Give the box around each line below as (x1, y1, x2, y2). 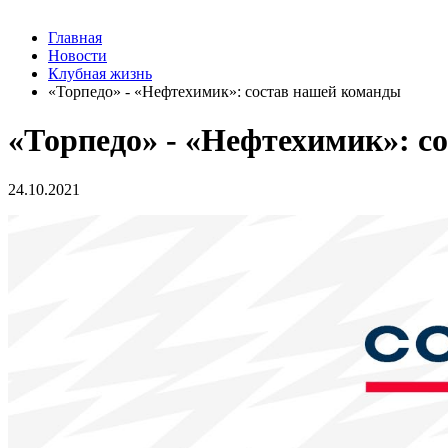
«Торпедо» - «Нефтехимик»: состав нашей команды (48, 83, 401, 100)
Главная (48, 29, 102, 46)
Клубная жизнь (48, 65, 152, 82)
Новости (48, 47, 107, 64)
